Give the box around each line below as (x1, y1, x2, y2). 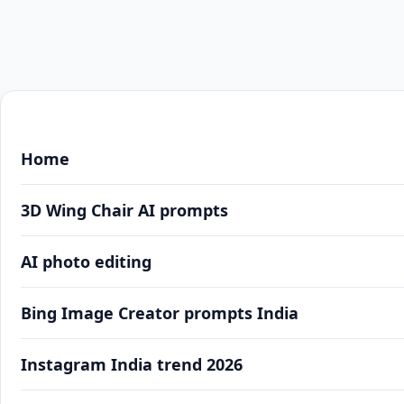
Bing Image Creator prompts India (21, 302, 298, 324)
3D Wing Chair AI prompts (21, 199, 228, 221)
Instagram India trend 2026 (21, 353, 243, 375)
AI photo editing (21, 251, 151, 272)
